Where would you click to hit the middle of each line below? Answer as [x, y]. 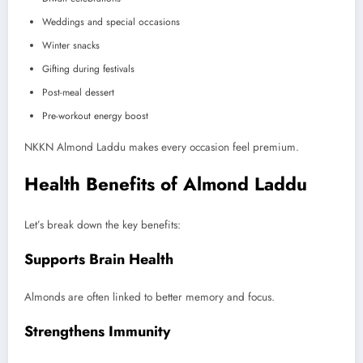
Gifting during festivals [88, 68]
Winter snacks [71, 45]
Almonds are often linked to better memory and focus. [149, 297]
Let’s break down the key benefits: [102, 224]
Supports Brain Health [99, 259]
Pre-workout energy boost [95, 115]
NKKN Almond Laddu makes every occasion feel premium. [162, 147]
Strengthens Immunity [97, 332]
